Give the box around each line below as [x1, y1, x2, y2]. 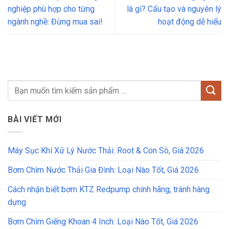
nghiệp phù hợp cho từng [8, 4, 95, 14]
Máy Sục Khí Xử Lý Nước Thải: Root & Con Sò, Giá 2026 [8, 146, 204, 155]
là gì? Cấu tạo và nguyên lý [127, 4, 221, 14]
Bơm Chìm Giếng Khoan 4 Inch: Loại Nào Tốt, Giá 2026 [8, 217, 198, 226]
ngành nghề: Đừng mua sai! [8, 17, 103, 27]
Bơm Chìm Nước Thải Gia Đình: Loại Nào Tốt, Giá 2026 [8, 165, 199, 175]
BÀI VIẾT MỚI [8, 114, 62, 125]
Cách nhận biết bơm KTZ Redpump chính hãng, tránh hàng [8, 185, 210, 194]
